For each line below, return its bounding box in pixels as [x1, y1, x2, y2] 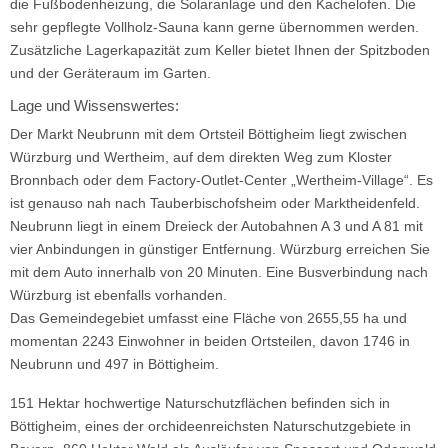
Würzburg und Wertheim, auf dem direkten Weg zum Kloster [10, 149, 392, 165]
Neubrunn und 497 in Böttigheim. [10, 356, 219, 372]
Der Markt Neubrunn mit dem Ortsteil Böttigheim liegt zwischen [10, 126, 407, 142]
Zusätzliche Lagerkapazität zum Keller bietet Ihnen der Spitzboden [10, 42, 430, 58]
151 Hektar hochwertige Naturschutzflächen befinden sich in [10, 395, 390, 411]
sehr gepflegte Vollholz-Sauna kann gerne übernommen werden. [10, 19, 419, 35]
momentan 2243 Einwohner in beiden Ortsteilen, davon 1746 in [10, 333, 410, 349]
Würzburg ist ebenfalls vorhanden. [10, 287, 227, 303]
